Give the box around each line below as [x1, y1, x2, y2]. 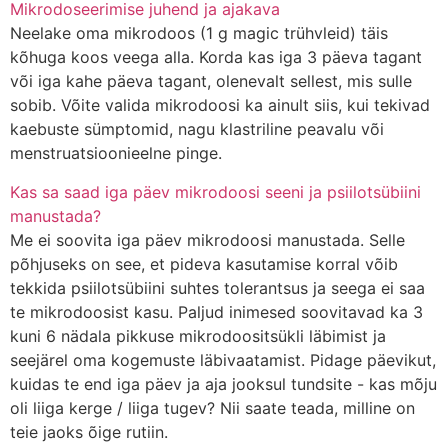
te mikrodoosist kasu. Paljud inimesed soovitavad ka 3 [10, 301, 423, 322]
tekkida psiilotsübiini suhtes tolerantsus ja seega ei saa [10, 277, 425, 298]
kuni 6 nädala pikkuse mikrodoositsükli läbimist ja [10, 325, 386, 346]
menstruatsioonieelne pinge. [10, 143, 227, 164]
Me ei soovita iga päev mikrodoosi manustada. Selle [10, 229, 405, 250]
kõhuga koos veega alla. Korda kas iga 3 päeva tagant [10, 47, 422, 68]
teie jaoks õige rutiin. [10, 421, 173, 442]
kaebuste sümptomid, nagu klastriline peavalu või [10, 119, 384, 140]
